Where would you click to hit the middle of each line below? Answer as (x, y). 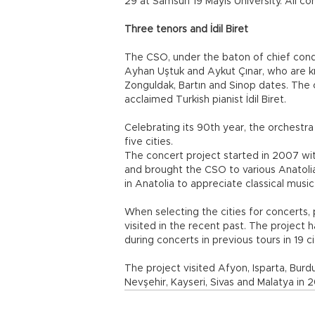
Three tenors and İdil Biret (186, 30)
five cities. (152, 142)
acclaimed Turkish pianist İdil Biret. (205, 100)
